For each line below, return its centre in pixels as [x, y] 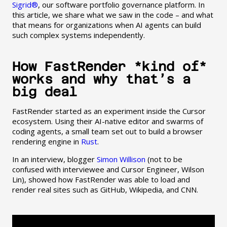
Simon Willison [121, 159]
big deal [44, 92]
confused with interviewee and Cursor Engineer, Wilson [108, 169]
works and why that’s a [101, 80]
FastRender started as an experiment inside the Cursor [109, 111]
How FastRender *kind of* [109, 67]
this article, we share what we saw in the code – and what [112, 15]
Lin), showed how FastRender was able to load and [101, 180]
